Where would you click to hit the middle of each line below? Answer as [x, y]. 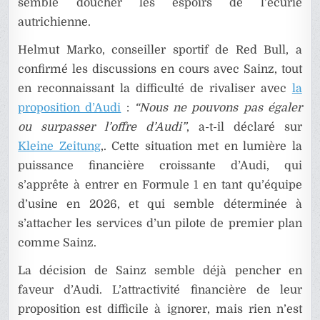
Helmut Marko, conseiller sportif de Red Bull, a [160, 50]
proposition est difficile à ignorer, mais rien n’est [160, 310]
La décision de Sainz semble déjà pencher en [160, 271]
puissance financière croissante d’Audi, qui [160, 166]
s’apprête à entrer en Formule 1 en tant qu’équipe [160, 185]
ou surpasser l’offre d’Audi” [102, 127]
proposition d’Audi [70, 108]
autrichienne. [55, 22]
